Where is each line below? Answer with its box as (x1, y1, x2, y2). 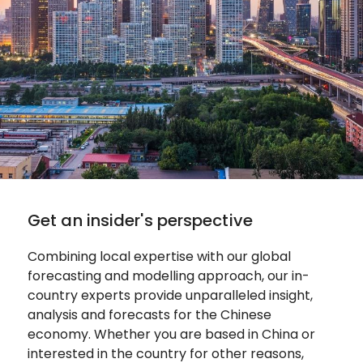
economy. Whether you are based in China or (28, 324, 315, 344)
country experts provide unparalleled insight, (28, 285, 313, 305)
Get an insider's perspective (28, 208, 253, 232)
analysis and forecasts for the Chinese (28, 305, 271, 324)
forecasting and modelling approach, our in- (28, 266, 310, 285)
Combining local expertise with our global (28, 246, 291, 266)
